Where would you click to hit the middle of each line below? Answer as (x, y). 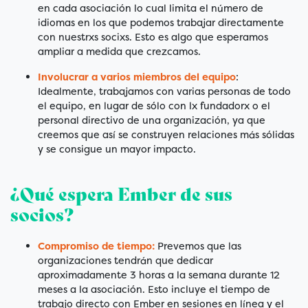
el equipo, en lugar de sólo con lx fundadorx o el (154, 106)
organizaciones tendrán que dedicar (125, 261)
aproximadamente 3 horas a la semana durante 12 (159, 275)
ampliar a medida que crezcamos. (119, 52)
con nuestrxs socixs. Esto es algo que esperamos (153, 37)
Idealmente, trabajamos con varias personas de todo (164, 92)
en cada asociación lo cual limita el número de (151, 9)
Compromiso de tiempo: (96, 246)
